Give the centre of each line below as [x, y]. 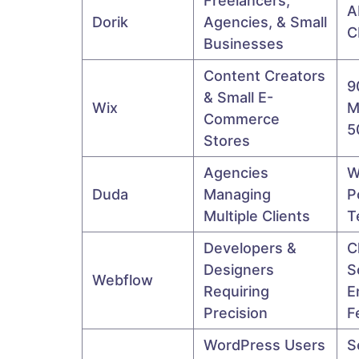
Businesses [244, 43]
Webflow [123, 280]
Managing [237, 194]
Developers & [250, 248]
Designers [239, 269]
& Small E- [238, 97]
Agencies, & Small [265, 22]
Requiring [236, 291]
